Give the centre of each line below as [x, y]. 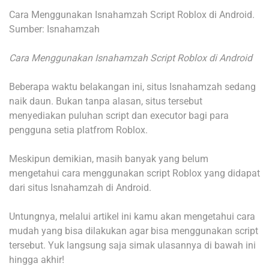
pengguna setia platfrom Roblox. [78, 130]
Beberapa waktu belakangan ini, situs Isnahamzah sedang [132, 87]
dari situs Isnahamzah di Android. [80, 188]
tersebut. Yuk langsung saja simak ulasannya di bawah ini [132, 246]
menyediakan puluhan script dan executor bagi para [119, 116]
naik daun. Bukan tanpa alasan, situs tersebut [106, 101]
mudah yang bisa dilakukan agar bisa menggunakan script [134, 231]
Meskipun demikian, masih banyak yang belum [109, 159]
